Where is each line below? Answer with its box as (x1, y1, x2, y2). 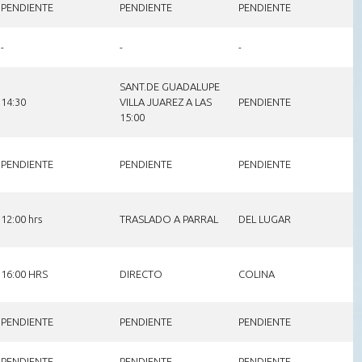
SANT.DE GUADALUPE (119, 80, 220, 92)
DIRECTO (119, 267, 162, 280)
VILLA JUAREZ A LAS (119, 95, 212, 107)
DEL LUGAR (238, 213, 291, 225)
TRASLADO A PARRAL (119, 213, 218, 225)
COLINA (238, 267, 275, 280)
